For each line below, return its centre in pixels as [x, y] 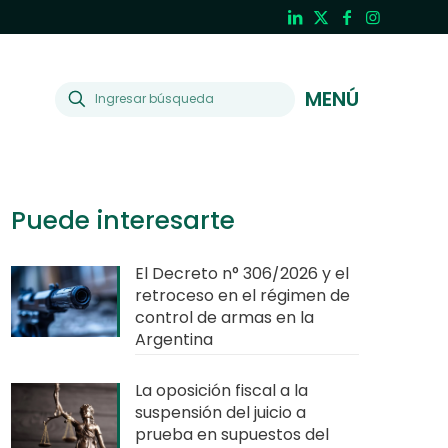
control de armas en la [225, 317]
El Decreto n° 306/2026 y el [242, 273]
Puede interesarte [123, 220]
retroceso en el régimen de [243, 295]
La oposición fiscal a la [222, 390]
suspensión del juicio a [221, 412]
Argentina [174, 339]
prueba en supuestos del [232, 434]
